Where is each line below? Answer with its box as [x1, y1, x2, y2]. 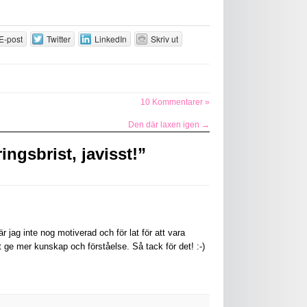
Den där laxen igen [128, 120, 201, 130]
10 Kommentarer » [140, 97, 210, 107]
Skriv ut [150, 33, 178, 45]
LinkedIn [94, 33, 127, 45]
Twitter [46, 33, 71, 45]
